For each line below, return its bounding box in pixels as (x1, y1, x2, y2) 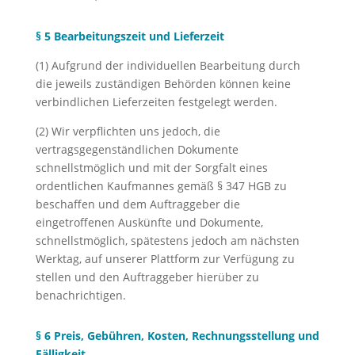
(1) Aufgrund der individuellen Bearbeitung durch (35, 58, 300, 73)
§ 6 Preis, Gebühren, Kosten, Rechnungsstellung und (35, 328, 319, 343)
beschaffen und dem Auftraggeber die (35, 197, 240, 212)
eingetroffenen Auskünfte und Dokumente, (35, 215, 263, 230)
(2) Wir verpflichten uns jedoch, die (35, 124, 220, 139)
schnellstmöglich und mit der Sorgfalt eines (35, 160, 268, 175)
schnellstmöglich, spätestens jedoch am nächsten (35, 233, 300, 248)
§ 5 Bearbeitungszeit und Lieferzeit (35, 29, 224, 44)
